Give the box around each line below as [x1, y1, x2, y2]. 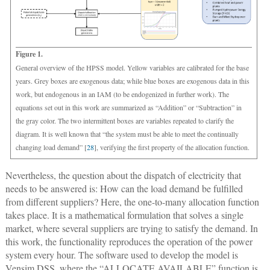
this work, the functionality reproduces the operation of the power [5, 235, 253, 248]
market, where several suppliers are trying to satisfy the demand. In [5, 222, 258, 235]
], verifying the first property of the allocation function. [93, 142, 250, 152]
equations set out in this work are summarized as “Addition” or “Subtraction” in [15, 102, 242, 113]
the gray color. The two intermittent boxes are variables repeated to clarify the [15, 116, 234, 126]
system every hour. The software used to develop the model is [5, 248, 238, 262]
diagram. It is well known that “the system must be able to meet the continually [15, 129, 239, 139]
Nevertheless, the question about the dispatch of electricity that [5, 169, 241, 182]
